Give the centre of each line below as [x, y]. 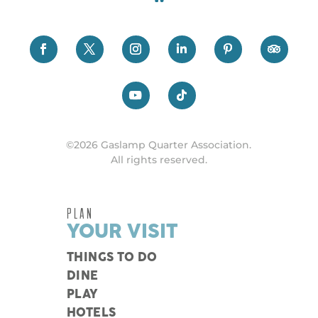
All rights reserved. [159, 160]
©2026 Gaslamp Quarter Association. [159, 145]
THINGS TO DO [112, 258]
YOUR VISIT [122, 232]
